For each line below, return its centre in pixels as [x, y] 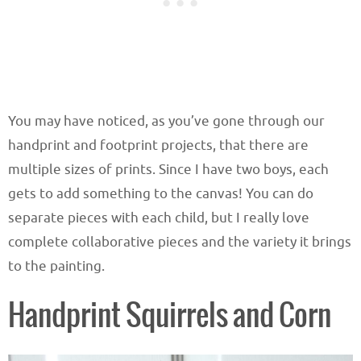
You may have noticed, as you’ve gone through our [166, 121]
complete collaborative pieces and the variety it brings [180, 242]
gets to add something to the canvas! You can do [161, 193]
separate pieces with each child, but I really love [159, 218]
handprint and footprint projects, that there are [158, 145]
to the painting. [56, 266]
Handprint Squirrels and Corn [170, 316]
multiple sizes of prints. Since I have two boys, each [168, 169]
